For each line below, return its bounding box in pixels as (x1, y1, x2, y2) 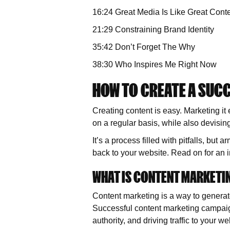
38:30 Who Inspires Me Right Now (92, 60, 217, 69)
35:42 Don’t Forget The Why (92, 43, 195, 51)
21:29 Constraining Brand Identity (92, 25, 214, 34)
